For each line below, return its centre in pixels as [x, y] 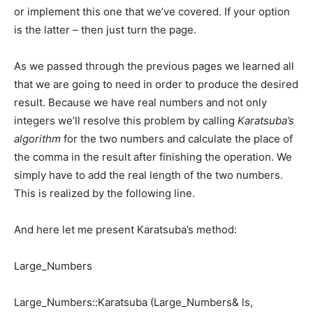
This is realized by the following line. [104, 194]
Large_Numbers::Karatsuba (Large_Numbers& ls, [133, 303]
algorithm [37, 139]
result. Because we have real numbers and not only [140, 103]
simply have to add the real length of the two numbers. [148, 175]
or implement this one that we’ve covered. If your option [152, 12]
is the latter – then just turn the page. [105, 30]
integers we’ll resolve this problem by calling [126, 121]
